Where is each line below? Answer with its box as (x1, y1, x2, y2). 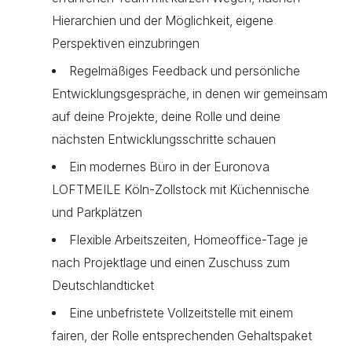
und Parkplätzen (52, 205, 142, 220)
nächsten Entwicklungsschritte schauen (52, 132, 276, 147)
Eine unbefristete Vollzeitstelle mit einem (68, 306, 293, 321)
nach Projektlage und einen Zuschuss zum (52, 255, 290, 270)
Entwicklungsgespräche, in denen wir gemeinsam (52, 86, 328, 101)
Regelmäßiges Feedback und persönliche (68, 64, 300, 79)
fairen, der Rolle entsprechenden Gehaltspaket (52, 328, 312, 343)
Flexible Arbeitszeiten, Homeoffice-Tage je (68, 233, 308, 247)
